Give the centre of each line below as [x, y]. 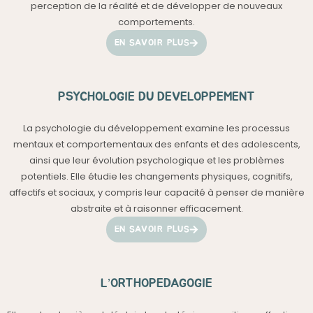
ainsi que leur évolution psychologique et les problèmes [156, 160]
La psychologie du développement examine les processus [156, 128]
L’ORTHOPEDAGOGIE [156, 284]
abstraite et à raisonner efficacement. [156, 209]
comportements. [156, 22]
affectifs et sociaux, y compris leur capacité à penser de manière [156, 192]
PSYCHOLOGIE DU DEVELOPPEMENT [156, 97]
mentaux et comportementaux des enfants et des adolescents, [156, 144]
